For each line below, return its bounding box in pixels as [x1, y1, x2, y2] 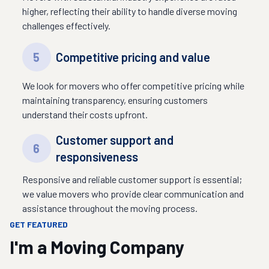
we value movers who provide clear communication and [22, 188, 244, 199]
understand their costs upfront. [22, 109, 148, 120]
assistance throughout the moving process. [22, 202, 198, 214]
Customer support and [55, 133, 174, 147]
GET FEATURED [10, 219, 68, 229]
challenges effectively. [22, 20, 110, 31]
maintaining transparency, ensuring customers [22, 94, 208, 106]
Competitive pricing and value [55, 50, 210, 64]
